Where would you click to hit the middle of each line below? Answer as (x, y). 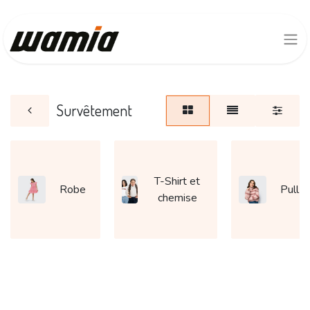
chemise (177, 198)
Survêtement (94, 111)
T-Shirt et (177, 182)
